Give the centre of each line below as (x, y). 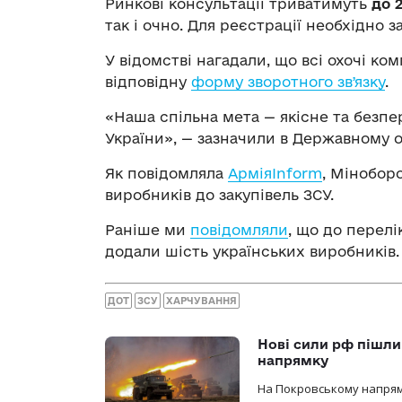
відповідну (148, 81)
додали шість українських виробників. (252, 251)
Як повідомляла (166, 173)
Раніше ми (148, 229)
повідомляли (239, 229)
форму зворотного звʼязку (288, 81)
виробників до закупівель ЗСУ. (219, 194)
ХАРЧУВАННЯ (201, 301)
